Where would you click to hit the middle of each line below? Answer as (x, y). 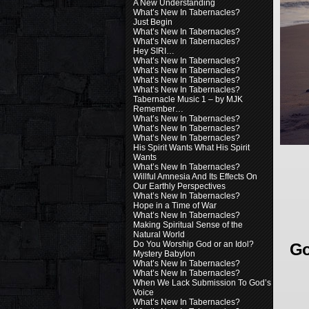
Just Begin (153, 22)
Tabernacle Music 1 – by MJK (188, 99)
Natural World (159, 235)
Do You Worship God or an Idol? (193, 244)
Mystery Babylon (164, 254)
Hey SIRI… (154, 51)
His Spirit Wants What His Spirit (191, 148)
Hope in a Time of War (175, 206)
